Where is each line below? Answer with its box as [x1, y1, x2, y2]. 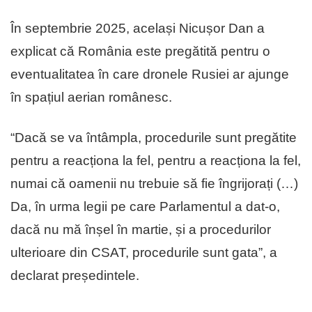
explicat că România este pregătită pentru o [10, 43, 270, 58]
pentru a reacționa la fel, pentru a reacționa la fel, [10, 153, 301, 168]
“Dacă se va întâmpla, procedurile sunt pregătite [10, 130, 297, 145]
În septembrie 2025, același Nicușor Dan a [10, 20, 265, 36]
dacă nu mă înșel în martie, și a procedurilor [10, 221, 271, 237]
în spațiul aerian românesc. [10, 89, 172, 104]
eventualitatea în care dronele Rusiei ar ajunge [10, 66, 289, 81]
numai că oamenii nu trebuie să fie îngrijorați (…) [10, 175, 298, 191]
